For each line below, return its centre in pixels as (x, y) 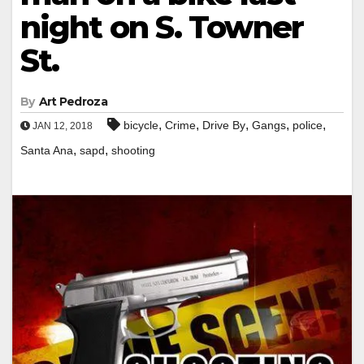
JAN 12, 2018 (61, 126)
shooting (133, 150)
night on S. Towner (162, 27)
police (308, 125)
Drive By (224, 125)
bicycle (141, 125)
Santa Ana (47, 150)
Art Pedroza (73, 101)
